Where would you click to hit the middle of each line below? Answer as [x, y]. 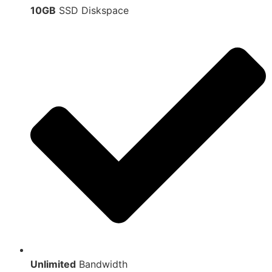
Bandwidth [102, 264]
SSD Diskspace [92, 11]
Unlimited [53, 264]
